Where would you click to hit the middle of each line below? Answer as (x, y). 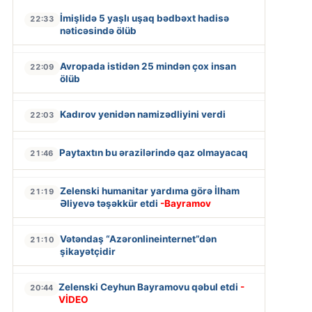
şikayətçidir (87, 252)
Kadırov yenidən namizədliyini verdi (142, 115)
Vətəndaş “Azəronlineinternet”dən (138, 239)
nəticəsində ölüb (98, 31)
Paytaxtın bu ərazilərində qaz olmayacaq (153, 153)
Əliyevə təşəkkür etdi (110, 204)
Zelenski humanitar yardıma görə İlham (149, 191)
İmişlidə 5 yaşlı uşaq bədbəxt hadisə (144, 18)
